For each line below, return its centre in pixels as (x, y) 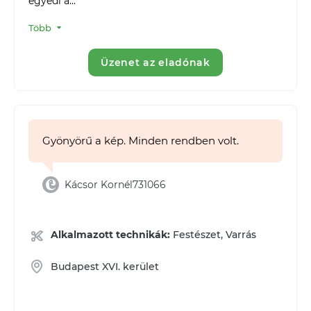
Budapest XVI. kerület (105, 266)
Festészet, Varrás (213, 234)
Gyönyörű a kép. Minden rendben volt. (141, 140)
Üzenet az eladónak (155, 62)
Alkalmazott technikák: (110, 234)
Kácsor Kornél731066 (115, 184)
